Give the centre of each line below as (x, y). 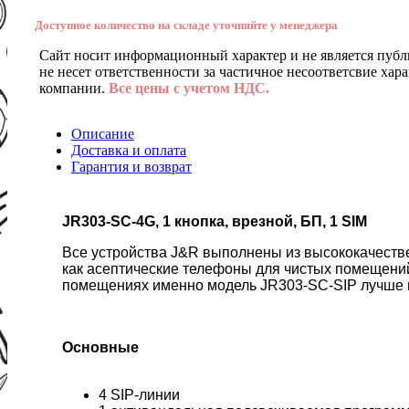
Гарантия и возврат (131, 166)
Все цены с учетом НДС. (189, 88)
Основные (100, 347)
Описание (103, 133)
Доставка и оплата (129, 150)
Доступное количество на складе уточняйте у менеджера (186, 25)
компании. (74, 88)
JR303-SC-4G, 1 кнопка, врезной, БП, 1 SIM (215, 221)
